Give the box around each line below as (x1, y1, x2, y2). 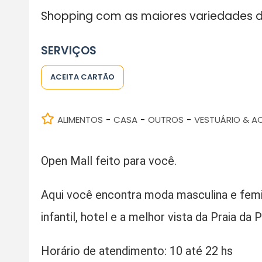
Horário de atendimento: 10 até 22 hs (40, 243, 233, 258)
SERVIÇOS (40, 42, 96, 58)
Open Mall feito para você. (40, 153, 177, 168)
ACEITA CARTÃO (50, 71, 115, 82)
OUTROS (147, 113, 184, 126)
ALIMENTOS (57, 113, 103, 126)
